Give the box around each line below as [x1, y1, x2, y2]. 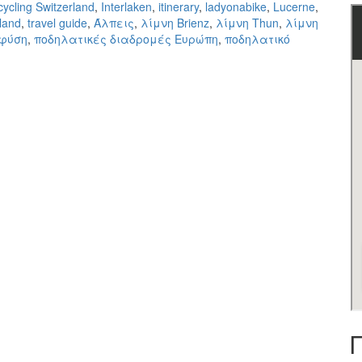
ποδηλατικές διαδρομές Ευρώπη [34, 30, 218, 47]
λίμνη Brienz [141, 14, 209, 31]
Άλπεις [94, 14, 134, 31]
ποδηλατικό [225, 30, 290, 47]
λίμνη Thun [216, 14, 279, 31]
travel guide [27, 14, 87, 31]
